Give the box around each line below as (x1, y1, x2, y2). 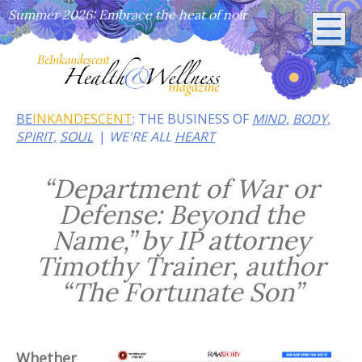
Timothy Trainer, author (36, 250, 326, 284)
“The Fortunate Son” (60, 276, 302, 309)
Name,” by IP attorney (52, 224, 310, 258)
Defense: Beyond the (58, 198, 304, 232)
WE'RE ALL (109, 128, 175, 146)
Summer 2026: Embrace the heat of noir (8, 6, 247, 23)
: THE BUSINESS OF (133, 110, 252, 128)
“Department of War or (43, 172, 319, 206)
